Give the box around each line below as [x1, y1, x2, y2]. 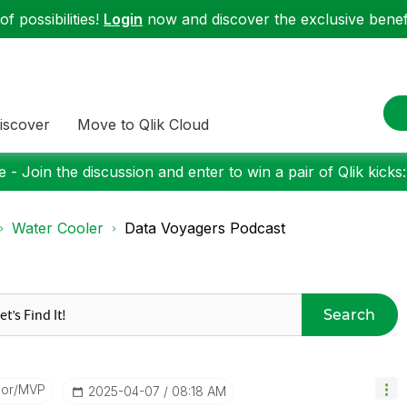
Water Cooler [12, 219, 104, 237]
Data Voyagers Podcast [124, 219, 285, 237]
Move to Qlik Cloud [77, 114, 209, 134]
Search [323, 305, 376, 323]
